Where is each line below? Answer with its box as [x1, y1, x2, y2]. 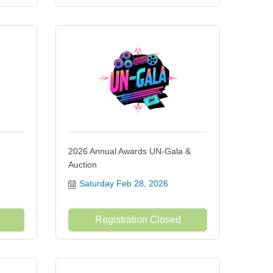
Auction [68, 160, 97, 169]
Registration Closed [94, 214, 181, 225]
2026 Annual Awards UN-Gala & [68, 146, 191, 156]
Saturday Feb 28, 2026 [79, 179, 168, 188]
